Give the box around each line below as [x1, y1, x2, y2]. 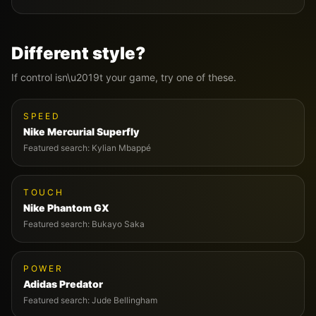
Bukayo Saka [92, 219, 145, 229]
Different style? [11, 43, 145, 63]
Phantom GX [47, 202, 109, 214]
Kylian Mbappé [92, 142, 151, 153]
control [20, 71, 52, 83]
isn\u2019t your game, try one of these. [52, 71, 236, 83]
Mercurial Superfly [47, 126, 139, 138]
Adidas [23, 278, 57, 290]
